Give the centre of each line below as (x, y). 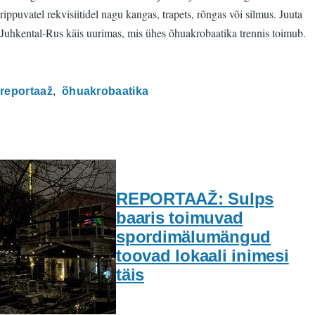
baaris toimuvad (180, 218)
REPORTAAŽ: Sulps (195, 199)
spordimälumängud (194, 237)
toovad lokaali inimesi (202, 256)
